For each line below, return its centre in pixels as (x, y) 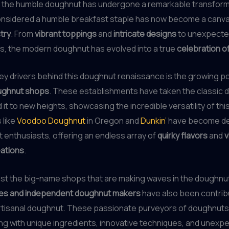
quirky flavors (182, 136)
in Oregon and (113, 121)
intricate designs (145, 33)
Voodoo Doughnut (51, 121)
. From (23, 33)
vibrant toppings (66, 33)
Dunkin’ (154, 121)
